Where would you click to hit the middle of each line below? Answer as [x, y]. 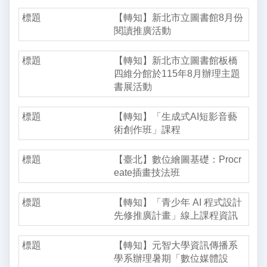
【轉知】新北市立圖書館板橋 [176, 60]
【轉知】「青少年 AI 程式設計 [178, 202]
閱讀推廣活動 [142, 30]
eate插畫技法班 [147, 172]
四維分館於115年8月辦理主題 [177, 73]
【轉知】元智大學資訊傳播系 [176, 245]
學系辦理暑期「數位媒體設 [171, 258]
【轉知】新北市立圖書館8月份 [178, 17]
